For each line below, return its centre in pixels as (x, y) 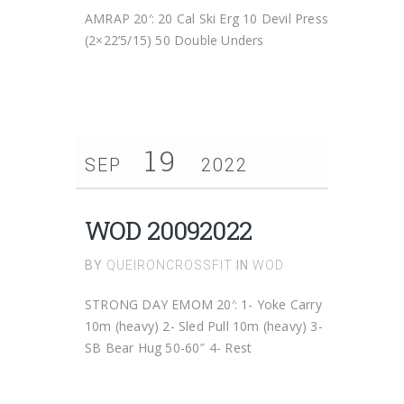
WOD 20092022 (168, 230)
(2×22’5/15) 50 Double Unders (174, 40)
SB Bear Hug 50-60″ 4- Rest (169, 348)
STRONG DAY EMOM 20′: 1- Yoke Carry (203, 304)
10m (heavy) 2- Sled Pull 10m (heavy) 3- (204, 326)
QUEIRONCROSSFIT (170, 265)
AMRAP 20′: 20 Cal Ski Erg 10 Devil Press (207, 18)
